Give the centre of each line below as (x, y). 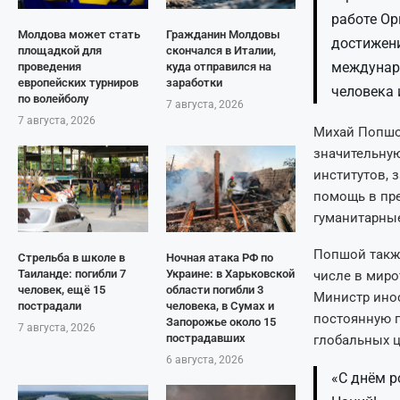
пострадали (50, 306)
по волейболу (53, 99)
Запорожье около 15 (221, 322)
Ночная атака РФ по (219, 258)
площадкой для (60, 50)
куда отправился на (218, 67)
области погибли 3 (214, 290)
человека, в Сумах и (220, 306)
